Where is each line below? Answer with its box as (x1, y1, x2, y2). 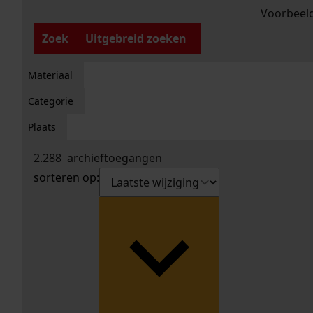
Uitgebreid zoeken (85, 31, 187, 47)
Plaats (28, 120, 56, 134)
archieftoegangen (61, 150, 162, 166)
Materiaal (28, 68, 73, 82)
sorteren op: (34, 170, 99, 186)
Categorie (28, 94, 73, 108)
